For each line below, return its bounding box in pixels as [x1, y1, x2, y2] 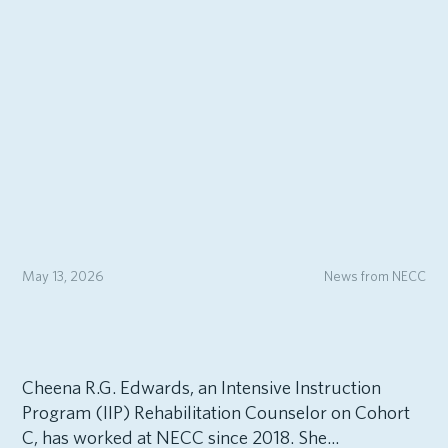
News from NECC [324, 266, 427, 284]
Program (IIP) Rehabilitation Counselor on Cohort [21, 401, 410, 425]
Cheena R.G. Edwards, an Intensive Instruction [21, 376, 381, 400]
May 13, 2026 [21, 266, 104, 284]
